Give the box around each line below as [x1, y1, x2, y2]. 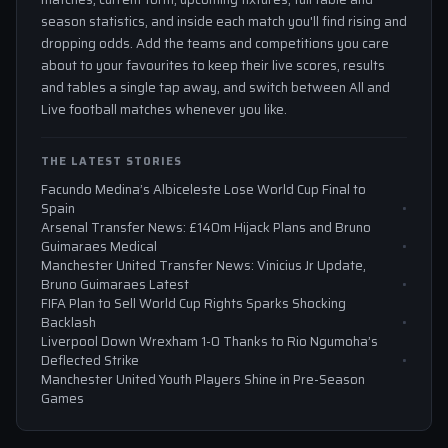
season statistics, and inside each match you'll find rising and [41, 11, 407, 33]
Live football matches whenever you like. [41, 99, 287, 121]
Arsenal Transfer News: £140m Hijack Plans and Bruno [41, 217, 371, 239]
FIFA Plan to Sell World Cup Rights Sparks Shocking [41, 293, 346, 315]
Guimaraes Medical [41, 236, 157, 258]
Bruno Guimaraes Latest [41, 274, 189, 296]
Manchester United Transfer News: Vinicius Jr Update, [41, 255, 366, 277]
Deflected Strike [41, 350, 139, 372]
